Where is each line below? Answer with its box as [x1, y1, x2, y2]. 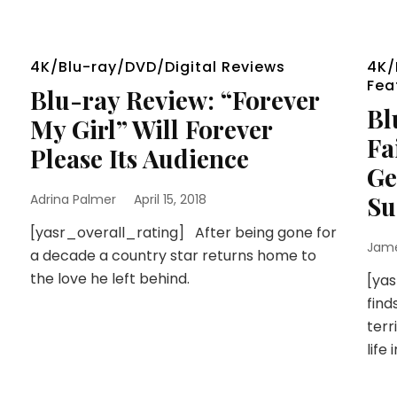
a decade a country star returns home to [29, 245, 316, 266]
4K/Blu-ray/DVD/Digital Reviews [29, 57, 285, 77]
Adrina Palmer [29, 191, 116, 208]
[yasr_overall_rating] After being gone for [29, 222, 337, 243]
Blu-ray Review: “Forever [29, 83, 319, 116]
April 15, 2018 [133, 191, 206, 208]
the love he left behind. [29, 269, 190, 289]
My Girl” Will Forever [29, 113, 272, 145]
